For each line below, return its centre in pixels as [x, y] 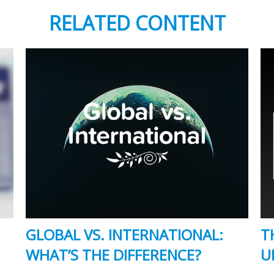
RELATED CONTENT [137, 23]
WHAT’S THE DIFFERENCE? [114, 255]
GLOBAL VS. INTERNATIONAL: [125, 235]
